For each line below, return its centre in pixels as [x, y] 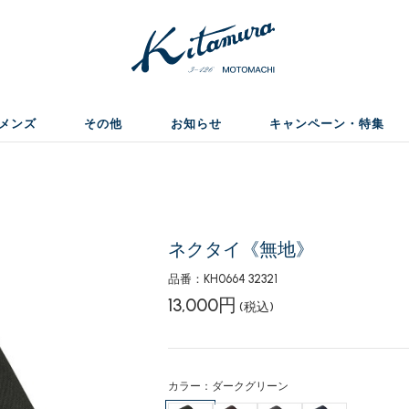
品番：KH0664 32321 [222, 279]
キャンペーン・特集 [326, 124]
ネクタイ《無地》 [241, 249]
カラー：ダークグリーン [228, 386]
